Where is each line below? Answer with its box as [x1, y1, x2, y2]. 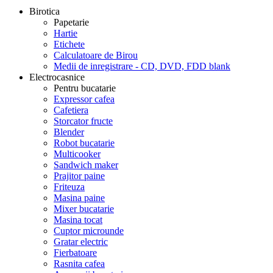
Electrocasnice [29, 72, 85, 82]
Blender [54, 127, 84, 137]
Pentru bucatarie [54, 83, 116, 93]
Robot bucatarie [54, 138, 115, 148]
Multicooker [54, 149, 101, 159]
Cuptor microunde [54, 225, 124, 236]
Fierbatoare [54, 247, 97, 258]
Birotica [29, 6, 60, 16]
